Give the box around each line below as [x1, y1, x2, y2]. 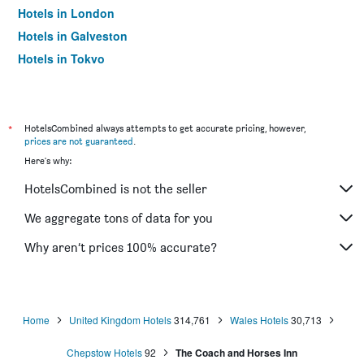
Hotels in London [18, 5, 115, 21]
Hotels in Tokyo [18, 50, 105, 67]
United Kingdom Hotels [69, 313, 171, 327]
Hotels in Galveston [18, 28, 128, 44]
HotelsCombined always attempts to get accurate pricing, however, [24, 122, 305, 134]
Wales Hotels [230, 313, 288, 327]
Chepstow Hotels [67, 345, 142, 359]
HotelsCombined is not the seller [24, 180, 207, 197]
